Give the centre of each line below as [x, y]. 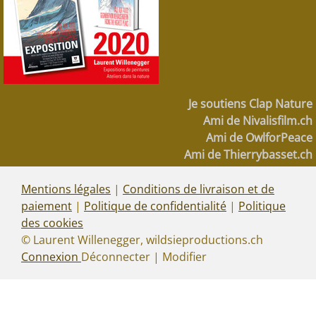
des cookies [52, 223]
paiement [47, 206]
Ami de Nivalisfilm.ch [258, 121]
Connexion [51, 257]
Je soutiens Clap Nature [250, 104]
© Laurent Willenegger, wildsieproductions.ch [142, 240]
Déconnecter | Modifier [144, 257]
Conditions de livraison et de [199, 189]
